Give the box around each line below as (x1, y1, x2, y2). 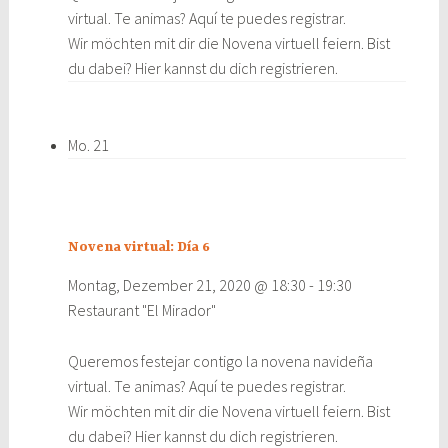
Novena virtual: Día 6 (67, 239, 210, 256)
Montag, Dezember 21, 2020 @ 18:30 (67, 274, 306, 295)
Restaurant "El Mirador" (67, 299, 216, 320)
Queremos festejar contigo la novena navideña (67, 350, 373, 371)
